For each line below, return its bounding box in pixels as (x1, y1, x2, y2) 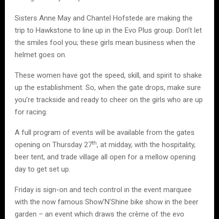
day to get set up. (15, 165, 70, 174)
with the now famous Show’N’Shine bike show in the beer (15, 197, 198, 207)
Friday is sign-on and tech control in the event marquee (15, 185, 192, 195)
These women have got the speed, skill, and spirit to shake (15, 71, 202, 80)
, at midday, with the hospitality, (97, 140, 196, 150)
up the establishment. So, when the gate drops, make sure (15, 83, 201, 92)
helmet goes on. (15, 50, 66, 60)
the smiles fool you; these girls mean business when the (15, 38, 196, 47)
